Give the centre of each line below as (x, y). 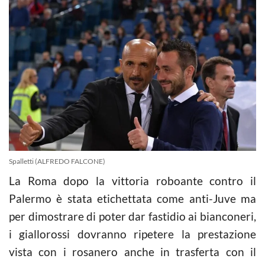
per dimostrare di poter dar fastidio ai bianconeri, (132, 216)
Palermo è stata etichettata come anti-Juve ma (132, 198)
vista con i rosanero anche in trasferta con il (132, 251)
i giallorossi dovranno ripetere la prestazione (132, 234)
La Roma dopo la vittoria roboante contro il (132, 180)
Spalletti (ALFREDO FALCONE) (57, 161)
